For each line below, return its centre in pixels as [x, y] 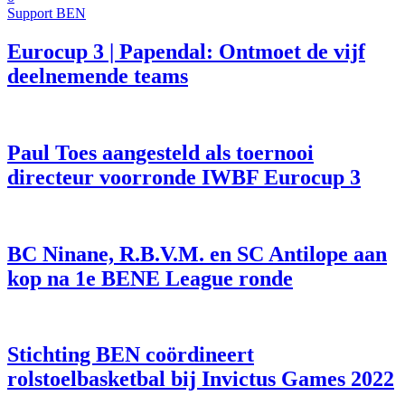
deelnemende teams [98, 75]
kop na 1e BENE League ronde [150, 278]
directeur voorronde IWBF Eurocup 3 [184, 177]
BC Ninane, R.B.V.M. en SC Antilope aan [197, 254]
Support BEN [47, 13]
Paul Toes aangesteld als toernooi [160, 152]
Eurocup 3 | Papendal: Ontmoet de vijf [186, 51]
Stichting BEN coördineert [131, 355]
